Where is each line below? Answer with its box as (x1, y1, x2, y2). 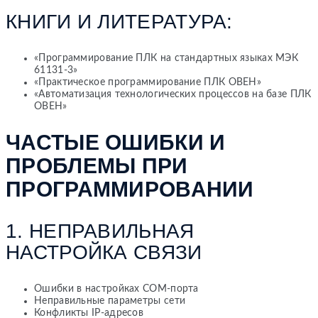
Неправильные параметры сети (34, 296, 186, 307)
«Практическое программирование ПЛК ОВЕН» (34, 77, 261, 88)
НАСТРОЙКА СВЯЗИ (6, 241, 202, 264)
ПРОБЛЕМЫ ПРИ (6, 154, 188, 178)
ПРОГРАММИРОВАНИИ (6, 177, 254, 202)
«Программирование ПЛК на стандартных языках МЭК (34, 53, 299, 64)
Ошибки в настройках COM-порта (34, 284, 199, 295)
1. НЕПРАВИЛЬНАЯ (6, 220, 194, 243)
